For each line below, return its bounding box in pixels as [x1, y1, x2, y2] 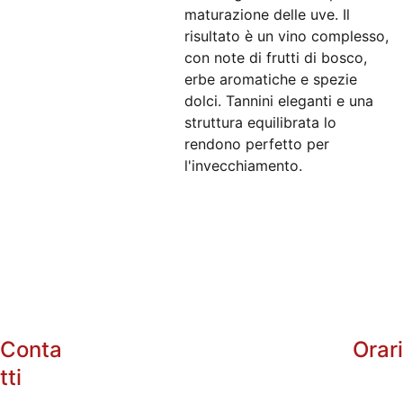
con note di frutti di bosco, [184, 49, 367, 67]
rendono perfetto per [184, 135, 329, 153]
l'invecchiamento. [184, 157, 302, 175]
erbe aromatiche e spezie [184, 70, 357, 88]
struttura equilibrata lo [184, 113, 336, 131]
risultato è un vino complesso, [184, 27, 389, 45]
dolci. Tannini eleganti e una [184, 92, 373, 110]
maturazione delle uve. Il [184, 5, 350, 23]
